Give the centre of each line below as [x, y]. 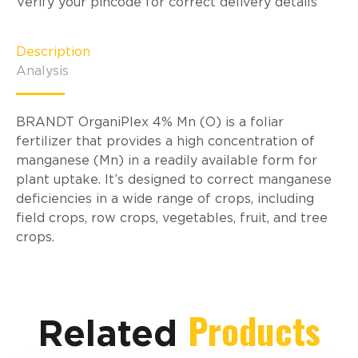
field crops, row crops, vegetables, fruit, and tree [172, 218]
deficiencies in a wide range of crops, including [165, 199]
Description [53, 52]
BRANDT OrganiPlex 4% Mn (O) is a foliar [150, 122]
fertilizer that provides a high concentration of [165, 141]
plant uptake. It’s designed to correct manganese [174, 179]
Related [113, 333]
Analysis [42, 71]
